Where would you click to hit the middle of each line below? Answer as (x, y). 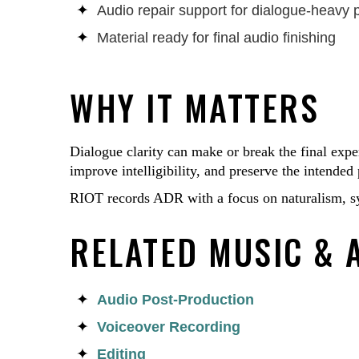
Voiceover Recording (169, 327)
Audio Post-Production (175, 300)
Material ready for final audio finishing (216, 38)
